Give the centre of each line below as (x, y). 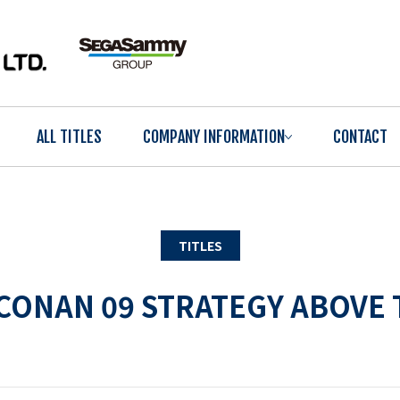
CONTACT (360, 137)
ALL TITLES (69, 137)
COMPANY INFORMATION (214, 137)
